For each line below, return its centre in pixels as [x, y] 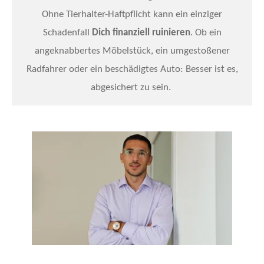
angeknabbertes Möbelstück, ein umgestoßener [132, 51]
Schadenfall [67, 32]
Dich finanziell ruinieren [141, 32]
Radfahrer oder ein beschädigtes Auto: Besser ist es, [132, 69]
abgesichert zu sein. [132, 87]
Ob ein [208, 32]
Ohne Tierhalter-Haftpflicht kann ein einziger [132, 14]
